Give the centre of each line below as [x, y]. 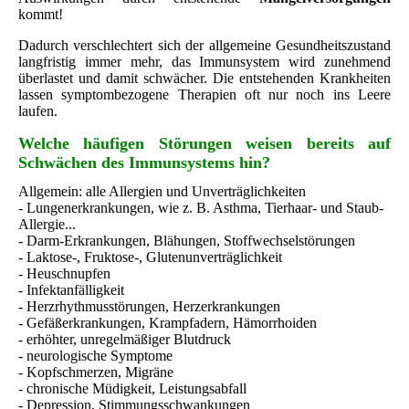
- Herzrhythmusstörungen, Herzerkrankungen [149, 306]
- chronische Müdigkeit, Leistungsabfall [132, 388]
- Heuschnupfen [64, 273]
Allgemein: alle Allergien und [103, 191]
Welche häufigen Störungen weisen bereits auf [204, 144]
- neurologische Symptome [95, 355]
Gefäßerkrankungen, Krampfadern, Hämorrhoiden [172, 322]
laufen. [38, 111]
